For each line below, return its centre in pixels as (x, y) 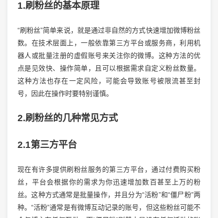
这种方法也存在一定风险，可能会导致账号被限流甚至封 (109, 81)
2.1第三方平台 (47, 145)
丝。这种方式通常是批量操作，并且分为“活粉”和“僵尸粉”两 (109, 195)
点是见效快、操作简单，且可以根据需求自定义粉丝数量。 (109, 68)
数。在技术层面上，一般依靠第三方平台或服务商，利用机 (109, 43)
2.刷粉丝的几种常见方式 (67, 118)
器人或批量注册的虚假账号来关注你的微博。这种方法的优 (109, 56)
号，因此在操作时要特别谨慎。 (65, 94)
